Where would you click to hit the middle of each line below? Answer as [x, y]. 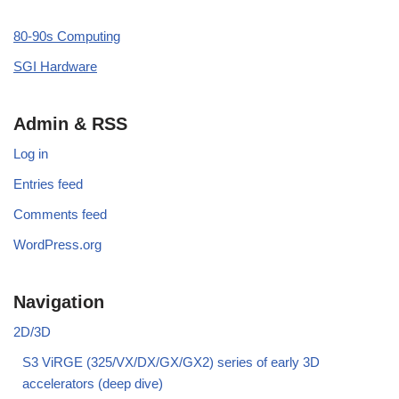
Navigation [59, 302]
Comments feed [60, 215]
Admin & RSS [70, 124]
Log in [31, 154]
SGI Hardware [55, 67]
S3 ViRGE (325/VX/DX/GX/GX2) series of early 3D [171, 362]
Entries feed [48, 184]
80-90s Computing [67, 37]
